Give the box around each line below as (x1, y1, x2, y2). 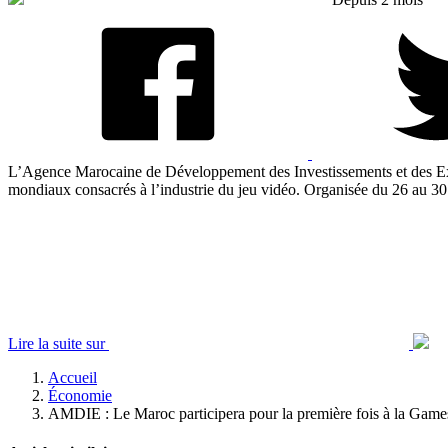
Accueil (48, 368, 97, 386)
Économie (48, 386, 112, 404)
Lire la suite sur (8, 334, 109, 352)
